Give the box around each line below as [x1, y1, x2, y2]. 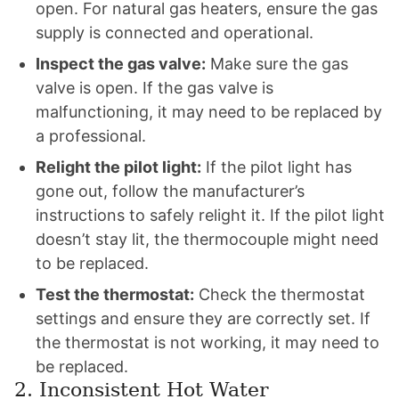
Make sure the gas [206, 54, 348, 73]
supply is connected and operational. [36, 23, 313, 42]
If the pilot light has [201, 158, 352, 176]
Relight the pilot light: [36, 158, 201, 176]
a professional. [36, 126, 146, 145]
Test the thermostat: [36, 285, 194, 304]
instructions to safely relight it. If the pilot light [36, 206, 385, 224]
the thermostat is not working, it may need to [36, 333, 379, 352]
